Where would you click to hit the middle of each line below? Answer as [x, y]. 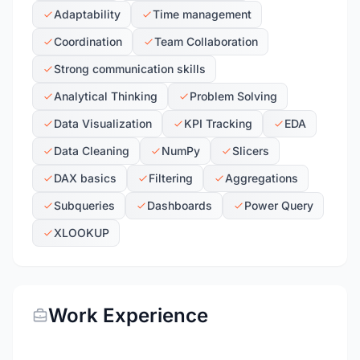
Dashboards [180, 205]
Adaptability [87, 14]
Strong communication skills [130, 69]
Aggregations [262, 178]
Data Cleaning [92, 151]
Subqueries [84, 205]
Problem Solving [233, 96]
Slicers [251, 151]
